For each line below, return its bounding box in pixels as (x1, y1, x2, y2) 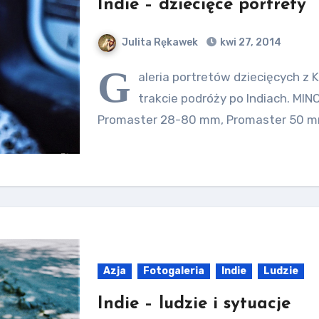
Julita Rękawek (122, 36, 199, 48)
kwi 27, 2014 (218, 36, 282, 48)
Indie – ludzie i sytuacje (98, 296, 291, 313)
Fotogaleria (143, 265, 205, 277)
